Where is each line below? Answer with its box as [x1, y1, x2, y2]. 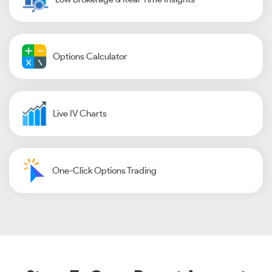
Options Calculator [53, 51, 127, 62]
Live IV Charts [53, 108, 107, 119]
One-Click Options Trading [52, 165, 157, 176]
